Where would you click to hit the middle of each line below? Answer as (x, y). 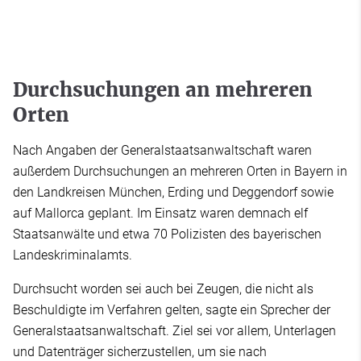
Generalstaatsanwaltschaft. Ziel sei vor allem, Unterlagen (174, 331)
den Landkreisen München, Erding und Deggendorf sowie (173, 192)
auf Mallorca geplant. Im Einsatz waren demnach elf (160, 213)
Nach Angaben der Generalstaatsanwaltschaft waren (162, 150)
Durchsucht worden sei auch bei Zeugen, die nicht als (163, 289)
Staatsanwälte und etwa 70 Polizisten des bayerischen (167, 234)
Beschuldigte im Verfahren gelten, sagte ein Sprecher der (172, 310)
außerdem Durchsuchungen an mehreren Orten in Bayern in (180, 171)
